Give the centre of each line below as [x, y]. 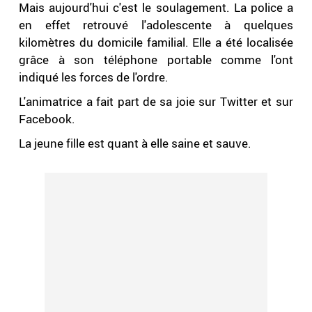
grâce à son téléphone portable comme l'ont [156, 60]
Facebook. [47, 119]
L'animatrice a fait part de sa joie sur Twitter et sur [156, 102]
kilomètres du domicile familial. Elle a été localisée [156, 42]
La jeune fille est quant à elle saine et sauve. [135, 143]
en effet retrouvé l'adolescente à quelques [156, 25]
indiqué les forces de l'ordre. [95, 77]
